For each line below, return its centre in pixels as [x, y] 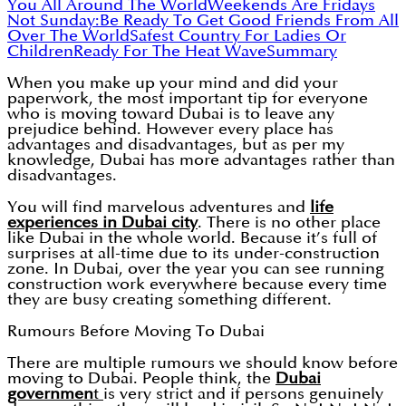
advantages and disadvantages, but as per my [176, 145]
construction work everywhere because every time [197, 285]
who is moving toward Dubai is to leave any [171, 114]
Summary [302, 52]
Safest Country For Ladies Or [238, 36]
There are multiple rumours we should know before [203, 363]
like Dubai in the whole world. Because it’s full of [192, 238]
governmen [50, 394]
